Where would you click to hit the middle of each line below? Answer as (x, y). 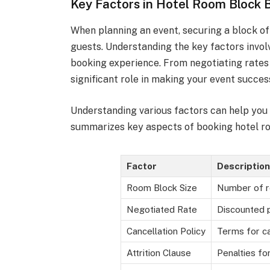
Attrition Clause (159, 253)
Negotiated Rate (162, 210)
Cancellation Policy (166, 231)
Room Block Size (162, 188)
